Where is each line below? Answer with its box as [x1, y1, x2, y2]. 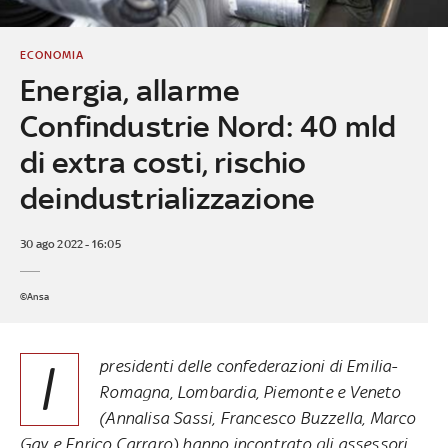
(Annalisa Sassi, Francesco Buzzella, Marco [99, 407, 416, 428]
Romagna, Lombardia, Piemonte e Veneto [99, 381, 401, 402]
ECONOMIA [19, 47, 84, 62]
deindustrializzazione [19, 180, 316, 216]
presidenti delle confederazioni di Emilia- [99, 355, 398, 376]
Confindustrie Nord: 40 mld [19, 108, 397, 144]
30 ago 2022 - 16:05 [19, 236, 121, 251]
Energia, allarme [19, 72, 241, 108]
